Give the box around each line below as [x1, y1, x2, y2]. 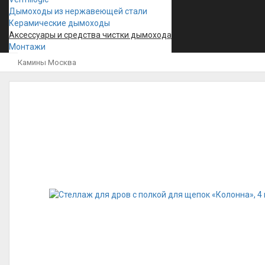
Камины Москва [18, 58, 76, 67]
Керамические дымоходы [9, 18, 110, 28]
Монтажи [9, 42, 46, 51]
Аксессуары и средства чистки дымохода [9, 30, 172, 40]
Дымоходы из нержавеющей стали [9, 7, 147, 16]
